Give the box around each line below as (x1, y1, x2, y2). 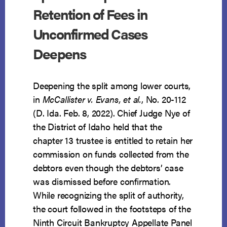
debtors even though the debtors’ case (33, 161, 183, 174)
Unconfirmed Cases (33, 23, 147, 44)
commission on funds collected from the (33, 147, 189, 161)
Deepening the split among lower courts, (33, 79, 191, 92)
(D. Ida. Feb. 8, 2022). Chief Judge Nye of (33, 106, 190, 120)
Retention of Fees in (33, 4, 148, 24)
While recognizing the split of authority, (33, 188, 184, 202)
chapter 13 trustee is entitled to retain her (33, 134, 193, 147)
